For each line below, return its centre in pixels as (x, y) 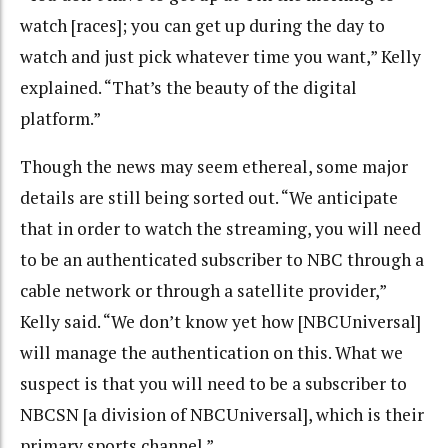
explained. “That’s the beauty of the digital (188, 87)
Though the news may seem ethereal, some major (214, 167)
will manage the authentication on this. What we (211, 353)
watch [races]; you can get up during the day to (202, 25)
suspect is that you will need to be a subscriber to (213, 384)
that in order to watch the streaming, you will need (220, 229)
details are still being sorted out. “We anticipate (209, 198)
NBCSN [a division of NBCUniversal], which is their (222, 415)
